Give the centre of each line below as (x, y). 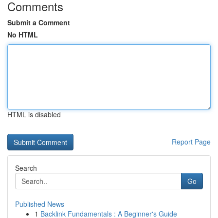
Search (26, 168)
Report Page (191, 142)
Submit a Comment (39, 22)
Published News (40, 204)
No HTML (23, 35)
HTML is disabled (34, 114)
